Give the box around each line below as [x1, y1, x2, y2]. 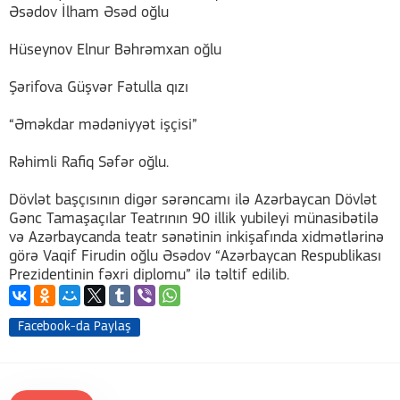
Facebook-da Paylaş [18, 321, 131, 334]
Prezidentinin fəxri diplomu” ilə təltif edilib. [9, 267, 289, 284]
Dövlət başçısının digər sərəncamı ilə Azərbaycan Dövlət [9, 192, 377, 209]
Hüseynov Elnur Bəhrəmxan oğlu [9, 42, 221, 59]
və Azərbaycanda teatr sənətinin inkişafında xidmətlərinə [9, 229, 384, 246]
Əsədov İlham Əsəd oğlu [9, 4, 169, 21]
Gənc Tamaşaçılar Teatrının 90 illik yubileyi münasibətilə [9, 211, 379, 228]
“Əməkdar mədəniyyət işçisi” [9, 117, 197, 134]
